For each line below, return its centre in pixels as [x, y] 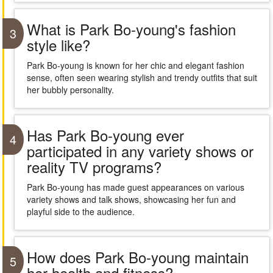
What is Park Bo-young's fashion [131, 29]
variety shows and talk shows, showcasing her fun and [131, 199]
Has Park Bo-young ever [105, 135]
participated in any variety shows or [140, 151]
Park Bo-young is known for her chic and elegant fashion [135, 65]
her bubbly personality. [70, 90]
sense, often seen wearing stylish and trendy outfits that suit [142, 77]
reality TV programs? [94, 167]
